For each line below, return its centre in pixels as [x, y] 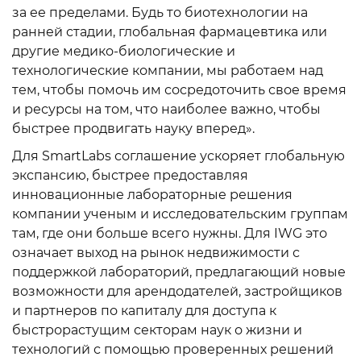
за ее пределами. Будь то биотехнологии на [160, 12]
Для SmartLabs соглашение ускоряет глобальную [178, 156]
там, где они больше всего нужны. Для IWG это [170, 233]
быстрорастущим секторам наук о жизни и [157, 330]
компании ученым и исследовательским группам [180, 214]
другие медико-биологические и [124, 51]
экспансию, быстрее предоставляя [130, 175]
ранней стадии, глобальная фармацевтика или [170, 32]
